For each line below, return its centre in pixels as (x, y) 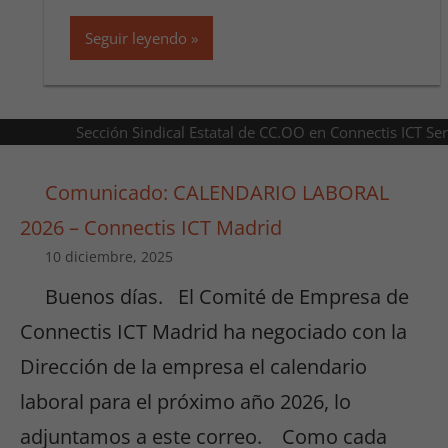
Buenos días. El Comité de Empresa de (227, 297)
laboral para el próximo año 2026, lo (185, 402)
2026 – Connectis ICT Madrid (151, 228)
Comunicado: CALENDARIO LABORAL (217, 193)
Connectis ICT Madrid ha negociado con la (213, 332)
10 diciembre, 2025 (109, 257)
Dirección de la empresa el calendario (193, 367)
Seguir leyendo (135, 37)
